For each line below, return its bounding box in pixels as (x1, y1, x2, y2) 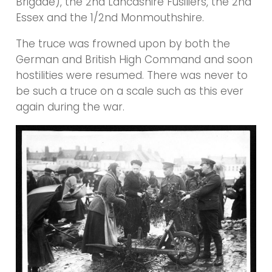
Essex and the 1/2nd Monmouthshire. (16, 10, 205, 25)
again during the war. (16, 100, 125, 115)
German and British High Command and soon (16, 52, 253, 67)
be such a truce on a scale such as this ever (16, 84, 244, 99)
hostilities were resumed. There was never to (16, 68, 248, 83)
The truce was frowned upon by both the (16, 36, 231, 52)
